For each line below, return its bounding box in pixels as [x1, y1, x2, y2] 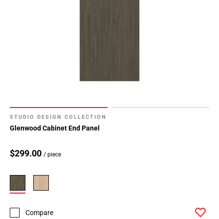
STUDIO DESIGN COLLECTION [10, 114, 107, 121]
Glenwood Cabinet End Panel [10, 124, 100, 132]
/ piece [44, 151, 61, 158]
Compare [25, 208, 53, 217]
